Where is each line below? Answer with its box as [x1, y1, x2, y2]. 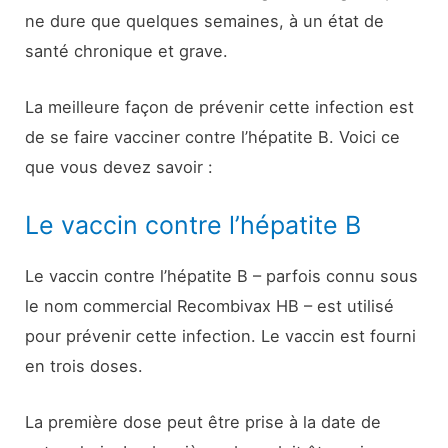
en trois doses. [25, 355, 144, 376]
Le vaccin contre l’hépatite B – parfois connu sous [25, 265, 419, 286]
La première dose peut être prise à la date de [25, 411, 382, 432]
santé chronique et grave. [25, 41, 229, 62]
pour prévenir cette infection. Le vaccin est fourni [25, 325, 417, 346]
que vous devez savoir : [25, 157, 214, 178]
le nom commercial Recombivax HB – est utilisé [25, 295, 395, 316]
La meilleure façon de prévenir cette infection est [25, 97, 415, 118]
